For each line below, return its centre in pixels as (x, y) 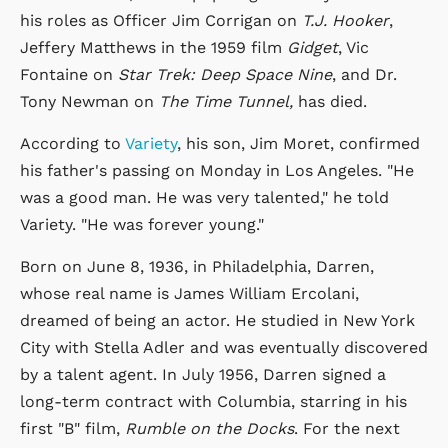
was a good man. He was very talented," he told (204, 197)
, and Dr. (364, 74)
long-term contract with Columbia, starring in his (213, 401)
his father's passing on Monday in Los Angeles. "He (217, 170)
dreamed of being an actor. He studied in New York (217, 320)
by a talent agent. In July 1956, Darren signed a (203, 374)
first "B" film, (72, 428)
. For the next (347, 428)
